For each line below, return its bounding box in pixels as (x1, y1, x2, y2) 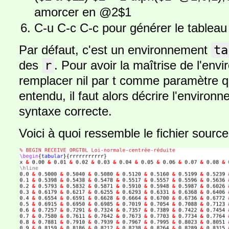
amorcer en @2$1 (34, 5, 131, 19)
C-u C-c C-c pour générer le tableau (34, 21, 227, 35)
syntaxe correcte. (19, 104, 112, 118)
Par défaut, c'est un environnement (19, 43, 211, 57)
